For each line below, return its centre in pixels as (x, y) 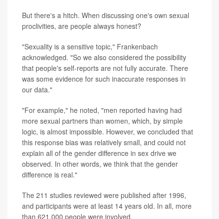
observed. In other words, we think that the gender (100, 164)
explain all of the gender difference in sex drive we (99, 153)
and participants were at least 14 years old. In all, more (107, 206)
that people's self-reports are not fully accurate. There (105, 68)
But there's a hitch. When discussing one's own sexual (106, 15)
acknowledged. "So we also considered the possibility (104, 57)
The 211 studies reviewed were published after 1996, (104, 195)
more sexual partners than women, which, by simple (102, 121)
